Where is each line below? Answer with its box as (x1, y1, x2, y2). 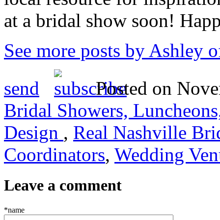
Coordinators (4, 144, 105, 165)
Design (4, 122, 63, 143)
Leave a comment (4, 176, 122, 194)
